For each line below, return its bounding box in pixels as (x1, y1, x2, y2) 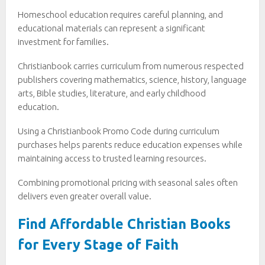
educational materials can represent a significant (18, 22, 205, 33)
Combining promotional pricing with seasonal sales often (18, 177, 238, 188)
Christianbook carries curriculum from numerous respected (18, 60, 244, 71)
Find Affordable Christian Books (18, 215, 231, 231)
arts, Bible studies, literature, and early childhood (18, 88, 206, 98)
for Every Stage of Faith (18, 236, 179, 252)
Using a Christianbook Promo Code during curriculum (18, 125, 219, 136)
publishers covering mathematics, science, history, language (18, 74, 247, 85)
